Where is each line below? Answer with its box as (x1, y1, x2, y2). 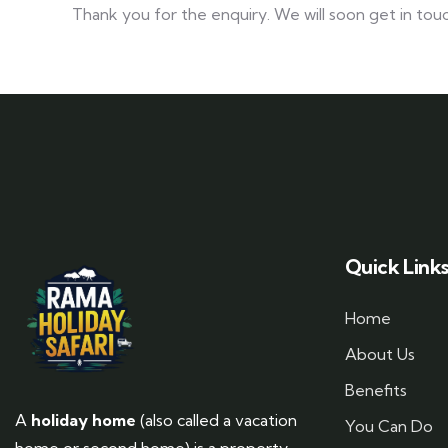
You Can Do (345, 416, 433, 436)
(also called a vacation (136, 410, 297, 430)
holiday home (31, 410, 136, 430)
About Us (345, 344, 415, 364)
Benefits (345, 380, 407, 400)
